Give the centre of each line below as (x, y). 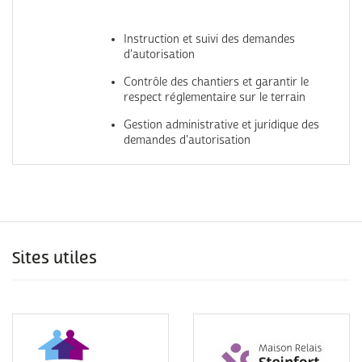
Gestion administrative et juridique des (221, 125)
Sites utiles (55, 259)
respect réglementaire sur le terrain (215, 97)
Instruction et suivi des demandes (209, 39)
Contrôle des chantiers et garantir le (216, 82)
